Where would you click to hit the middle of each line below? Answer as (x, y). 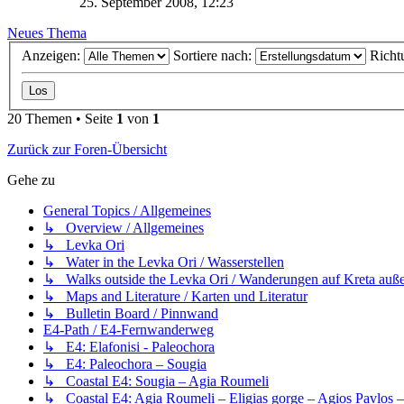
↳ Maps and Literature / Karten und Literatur (175, 297)
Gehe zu (31, 180)
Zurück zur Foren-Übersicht (87, 150)
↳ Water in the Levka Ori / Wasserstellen (164, 262)
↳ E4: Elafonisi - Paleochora (129, 347)
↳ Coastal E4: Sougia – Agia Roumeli (156, 381)
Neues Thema (47, 32)
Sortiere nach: (214, 56)
